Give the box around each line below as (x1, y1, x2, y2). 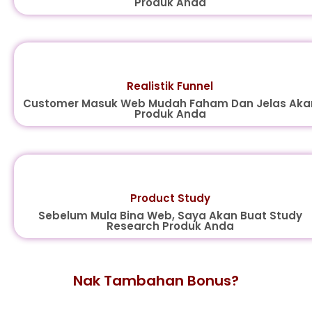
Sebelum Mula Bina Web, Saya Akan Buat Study (38, 208, 302, 223)
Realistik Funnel (127, 79, 213, 93)
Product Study (130, 191, 210, 205)
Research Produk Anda (106, 219, 234, 233)
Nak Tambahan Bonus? (73, 271, 239, 290)
